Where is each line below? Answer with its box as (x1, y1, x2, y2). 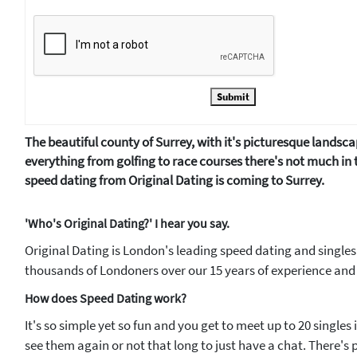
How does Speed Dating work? (25, 290, 186, 306)
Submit (216, 90, 249, 104)
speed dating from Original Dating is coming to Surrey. (25, 172, 324, 189)
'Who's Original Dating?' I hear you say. (25, 215, 229, 231)
